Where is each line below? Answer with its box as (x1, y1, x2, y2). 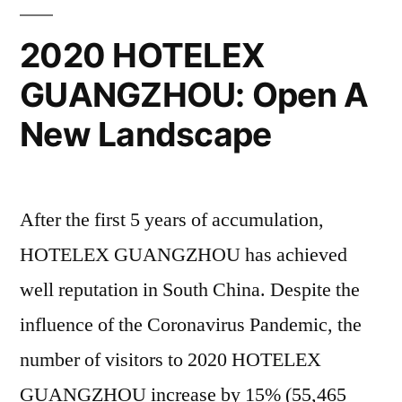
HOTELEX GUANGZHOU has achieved (20, 242, 347, 268)
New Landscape (20, 114, 272, 155)
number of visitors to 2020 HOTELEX (20, 347, 321, 373)
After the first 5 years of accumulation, (20, 207, 324, 233)
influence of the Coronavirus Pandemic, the (20, 312, 362, 338)
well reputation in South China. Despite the (20, 277, 360, 303)
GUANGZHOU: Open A (20, 74, 369, 116)
